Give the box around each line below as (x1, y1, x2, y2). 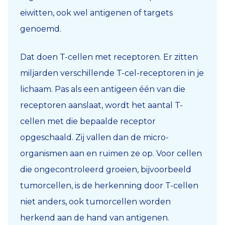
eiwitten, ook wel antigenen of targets (20, 8, 173, 18)
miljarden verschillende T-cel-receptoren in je (20, 68, 204, 78)
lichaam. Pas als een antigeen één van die (20, 84, 185, 94)
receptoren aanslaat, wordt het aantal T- (20, 100, 183, 110)
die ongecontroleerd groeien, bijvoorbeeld (20, 164, 191, 174)
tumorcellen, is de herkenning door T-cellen (20, 180, 198, 190)
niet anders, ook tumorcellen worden (20, 196, 171, 206)
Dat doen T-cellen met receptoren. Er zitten (20, 52, 198, 62)
